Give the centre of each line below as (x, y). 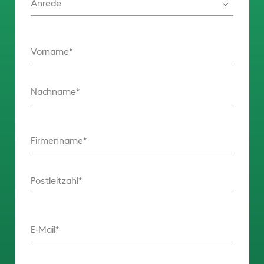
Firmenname (57, 141)
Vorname (49, 52)
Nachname (53, 92)
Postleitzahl (54, 181)
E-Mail (43, 230)
